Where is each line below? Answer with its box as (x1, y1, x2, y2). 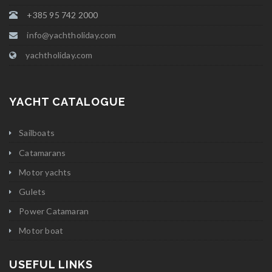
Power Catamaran (19, 206, 89, 217)
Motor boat (19, 225, 64, 236)
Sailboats (19, 127, 55, 138)
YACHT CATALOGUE (9, 95, 126, 109)
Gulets (19, 186, 46, 197)
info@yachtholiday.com (27, 30, 117, 41)
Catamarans (19, 147, 66, 158)
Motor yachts (19, 166, 72, 177)
